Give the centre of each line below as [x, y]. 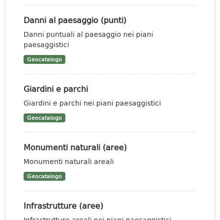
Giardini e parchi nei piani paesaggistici [92, 103]
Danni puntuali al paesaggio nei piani [88, 34]
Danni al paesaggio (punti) [75, 20]
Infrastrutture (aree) [63, 206]
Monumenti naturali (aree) [75, 147]
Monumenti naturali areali [69, 161]
